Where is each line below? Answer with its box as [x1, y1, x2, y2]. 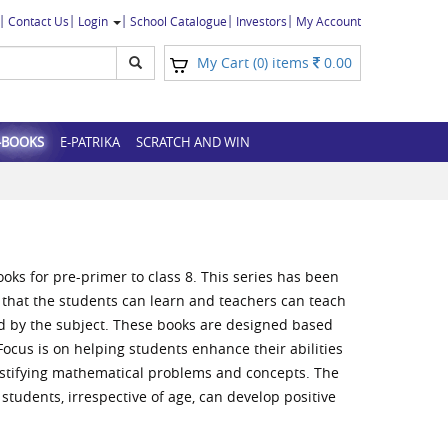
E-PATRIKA [60, 133, 120, 151]
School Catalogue [130, 13, 227, 29]
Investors [236, 13, 287, 29]
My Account [296, 13, 361, 29]
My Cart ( [197, 53, 257, 72]
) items [264, 53, 313, 72]
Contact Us [8, 13, 69, 29]
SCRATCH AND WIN [136, 133, 250, 151]
